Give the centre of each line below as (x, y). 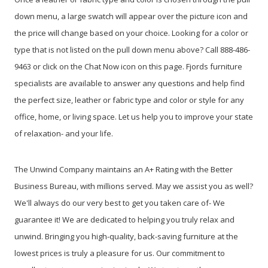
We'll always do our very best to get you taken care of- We (120, 202)
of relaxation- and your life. (64, 133)
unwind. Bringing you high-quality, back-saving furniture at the (126, 236)
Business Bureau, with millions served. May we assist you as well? (134, 186)
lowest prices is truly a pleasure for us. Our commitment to (120, 253)
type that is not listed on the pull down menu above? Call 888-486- (132, 49)
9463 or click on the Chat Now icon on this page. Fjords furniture (128, 66)
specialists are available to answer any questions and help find (130, 83)
